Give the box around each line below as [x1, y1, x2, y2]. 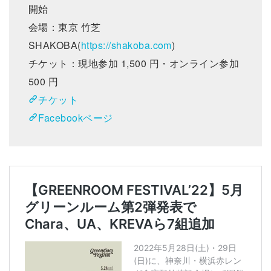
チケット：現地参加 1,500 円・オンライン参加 [28, 56, 239, 70]
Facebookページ [38, 111, 113, 125]
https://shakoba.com [80, 38, 172, 52]
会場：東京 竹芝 [28, 20, 101, 34]
